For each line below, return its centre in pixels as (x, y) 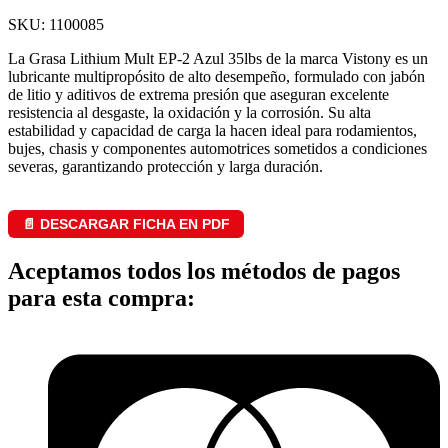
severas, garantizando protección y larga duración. (165, 167)
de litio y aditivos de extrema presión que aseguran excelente (198, 95)
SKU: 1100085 (56, 25)
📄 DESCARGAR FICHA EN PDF (126, 224)
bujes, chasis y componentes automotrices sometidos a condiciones (217, 149)
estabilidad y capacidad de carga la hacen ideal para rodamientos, (212, 131)
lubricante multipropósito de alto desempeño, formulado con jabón (216, 77)
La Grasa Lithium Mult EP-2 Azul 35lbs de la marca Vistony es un (218, 59)
